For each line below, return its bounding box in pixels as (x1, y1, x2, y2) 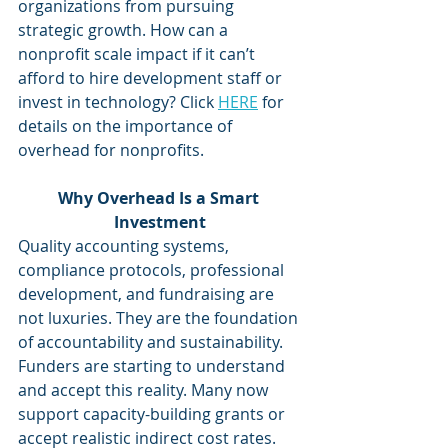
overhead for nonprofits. (18, 139, 204, 161)
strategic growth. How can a (18, 19, 232, 41)
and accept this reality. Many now (18, 379, 272, 401)
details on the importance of (18, 115, 236, 137)
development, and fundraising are (18, 283, 278, 305)
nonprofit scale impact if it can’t (18, 43, 259, 65)
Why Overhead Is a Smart (57, 187, 263, 209)
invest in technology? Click (18, 91, 218, 113)
